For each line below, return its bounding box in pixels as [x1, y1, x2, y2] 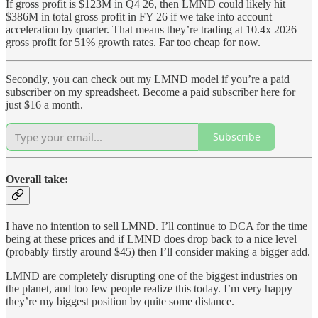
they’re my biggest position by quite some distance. [6, 295, 234, 308]
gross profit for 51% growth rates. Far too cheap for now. [6, 35, 261, 48]
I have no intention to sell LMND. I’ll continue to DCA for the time [6, 220, 307, 233]
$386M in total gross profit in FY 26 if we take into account [6, 10, 272, 23]
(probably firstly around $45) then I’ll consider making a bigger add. [6, 246, 310, 258]
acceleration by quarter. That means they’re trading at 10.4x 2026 [6, 23, 297, 35]
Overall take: [6, 172, 68, 185]
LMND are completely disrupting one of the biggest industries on [6, 270, 297, 283]
